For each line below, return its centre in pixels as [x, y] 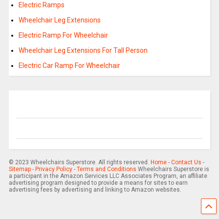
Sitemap [20, 169]
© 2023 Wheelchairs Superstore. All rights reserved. [79, 163]
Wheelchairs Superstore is [173, 169]
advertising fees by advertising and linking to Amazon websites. [95, 190]
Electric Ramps [41, 5]
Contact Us [186, 163]
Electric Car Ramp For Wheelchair [69, 66]
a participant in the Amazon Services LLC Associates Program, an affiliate [108, 176]
